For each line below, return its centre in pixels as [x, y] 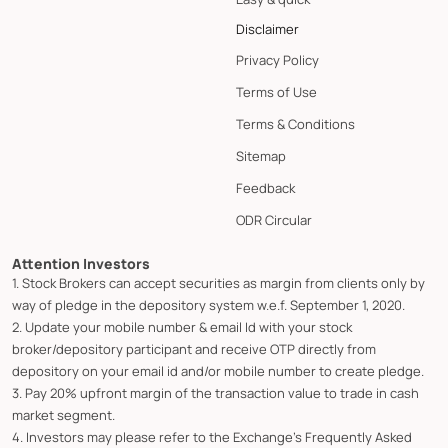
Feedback [265, 187]
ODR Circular [274, 219]
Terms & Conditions [295, 123]
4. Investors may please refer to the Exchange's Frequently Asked [212, 436]
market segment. [63, 414]
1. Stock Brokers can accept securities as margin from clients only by [218, 282]
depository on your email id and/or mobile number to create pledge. [218, 370]
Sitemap [261, 155]
